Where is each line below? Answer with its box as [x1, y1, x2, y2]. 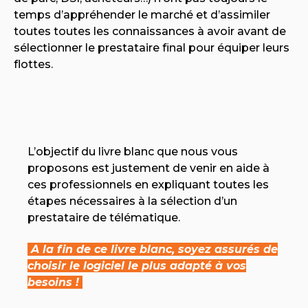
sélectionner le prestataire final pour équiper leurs [14, 41, 289, 55]
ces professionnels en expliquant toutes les [27, 177, 269, 191]
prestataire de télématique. [27, 210, 180, 224]
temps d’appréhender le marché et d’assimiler [14, 8, 270, 22]
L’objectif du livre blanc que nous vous [27, 144, 238, 158]
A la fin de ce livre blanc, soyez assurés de [27, 243, 278, 256]
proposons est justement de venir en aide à [27, 161, 269, 175]
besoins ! [27, 276, 82, 289]
